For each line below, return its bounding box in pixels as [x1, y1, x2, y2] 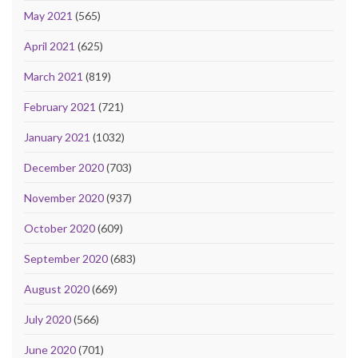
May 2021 [24, 9, 73, 23]
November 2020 [24, 191, 104, 205]
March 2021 [24, 70, 83, 84]
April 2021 [24, 39, 75, 54]
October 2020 [24, 221, 95, 236]
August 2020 [24, 282, 89, 296]
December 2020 [24, 161, 104, 175]
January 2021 [24, 130, 90, 145]
